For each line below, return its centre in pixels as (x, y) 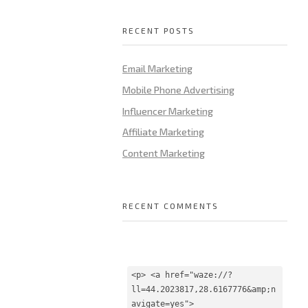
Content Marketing (164, 153)
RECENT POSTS (158, 30)
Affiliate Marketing (163, 132)
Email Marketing (157, 68)
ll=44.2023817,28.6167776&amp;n (204, 290)
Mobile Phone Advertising (178, 89)
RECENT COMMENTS (170, 205)
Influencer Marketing (168, 111)
